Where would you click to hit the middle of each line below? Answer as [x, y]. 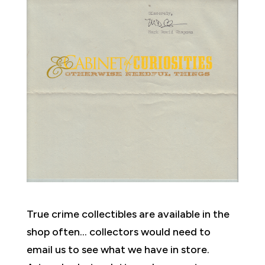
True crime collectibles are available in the [128, 214]
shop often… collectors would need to [118, 232]
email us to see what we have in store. [118, 249]
